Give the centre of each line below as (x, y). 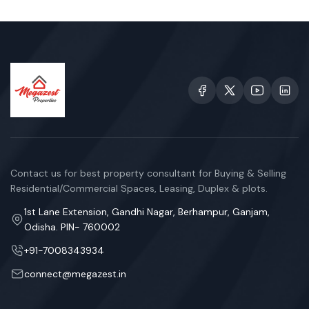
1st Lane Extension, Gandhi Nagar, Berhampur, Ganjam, (147, 212)
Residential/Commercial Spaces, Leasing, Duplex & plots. (139, 188)
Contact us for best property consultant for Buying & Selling (148, 173)
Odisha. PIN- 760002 (72, 227)
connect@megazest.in (75, 274)
